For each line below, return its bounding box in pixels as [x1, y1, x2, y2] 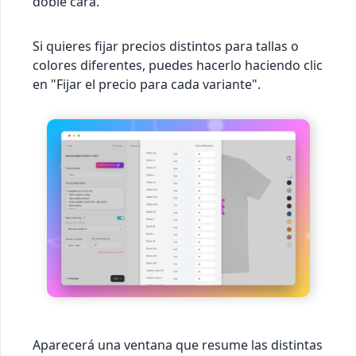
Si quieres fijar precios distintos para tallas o [33, 37, 299, 55]
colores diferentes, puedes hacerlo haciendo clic [33, 56, 323, 74]
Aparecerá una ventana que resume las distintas [33, 335, 323, 354]
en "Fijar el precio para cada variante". [33, 75, 261, 93]
